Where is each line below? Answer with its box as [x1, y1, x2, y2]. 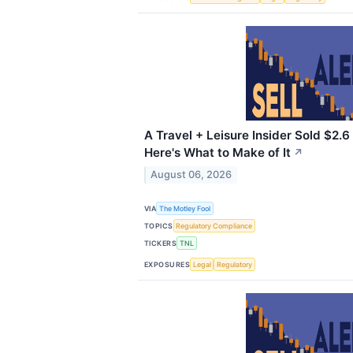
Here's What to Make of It [144, 144, 291, 160]
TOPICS [144, 221, 173, 230]
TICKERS [144, 238, 177, 247]
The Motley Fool [159, 204, 211, 214]
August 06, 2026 [150, 168, 232, 180]
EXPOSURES [144, 259, 191, 269]
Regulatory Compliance [176, 221, 253, 231]
